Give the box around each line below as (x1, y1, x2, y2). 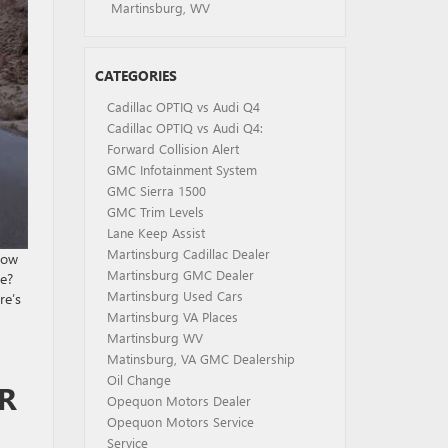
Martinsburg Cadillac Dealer (106, 245, 270, 262)
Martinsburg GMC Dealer (106, 266, 254, 283)
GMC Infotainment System (106, 161, 257, 178)
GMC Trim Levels (106, 203, 204, 220)
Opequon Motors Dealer (106, 392, 251, 409)
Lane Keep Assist (106, 224, 205, 241)
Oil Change (106, 371, 171, 388)
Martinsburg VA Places (106, 308, 238, 325)
